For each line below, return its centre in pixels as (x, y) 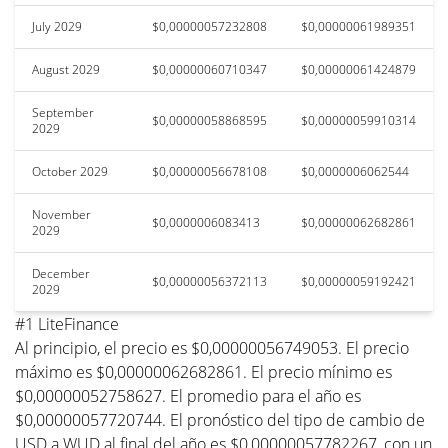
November (61, 214)
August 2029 (66, 69)
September (63, 112)
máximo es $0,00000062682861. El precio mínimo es (203, 371)
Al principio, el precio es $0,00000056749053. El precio (212, 347)
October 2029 (70, 171)
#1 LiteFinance (67, 323)
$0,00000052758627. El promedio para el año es (188, 395)
